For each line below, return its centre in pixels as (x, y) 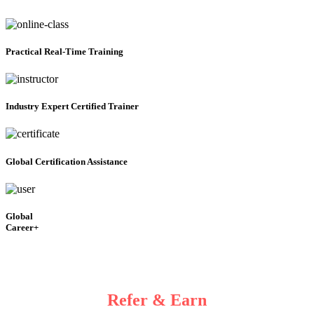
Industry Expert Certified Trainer (72, 107)
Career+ (22, 227)
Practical (25, 51)
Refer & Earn (157, 300)
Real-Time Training (84, 51)
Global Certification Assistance (67, 161)
